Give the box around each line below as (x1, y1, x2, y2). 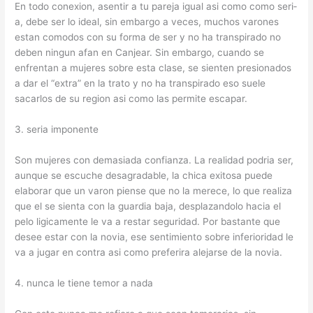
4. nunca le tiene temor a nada (15, 277, 154, 289)
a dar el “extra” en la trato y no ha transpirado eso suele (15, 78, 266, 89)
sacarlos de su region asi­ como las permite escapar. (15, 93, 248, 105)
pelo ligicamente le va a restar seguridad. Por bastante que (15, 216, 281, 228)
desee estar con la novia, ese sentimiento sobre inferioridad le (15, 231, 294, 243)
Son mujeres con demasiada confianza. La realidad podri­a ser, (15, 154, 294, 166)
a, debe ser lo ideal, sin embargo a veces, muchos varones (15, 16, 279, 28)
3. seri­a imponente (15, 124, 99, 136)
